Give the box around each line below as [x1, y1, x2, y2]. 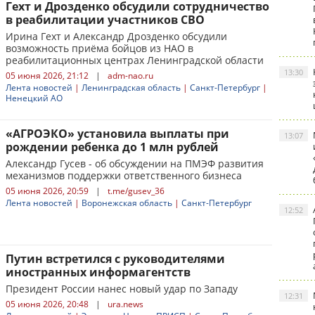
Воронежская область [82, 197, 172, 209]
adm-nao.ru [108, 70, 153, 82]
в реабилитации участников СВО [6, 12, 205, 27]
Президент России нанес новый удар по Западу [6, 282, 238, 295]
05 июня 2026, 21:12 [6, 70, 89, 82]
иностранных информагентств [6, 264, 191, 280]
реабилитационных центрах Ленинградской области [6, 53, 264, 67]
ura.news [108, 298, 143, 310]
